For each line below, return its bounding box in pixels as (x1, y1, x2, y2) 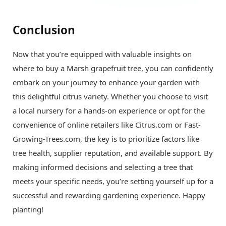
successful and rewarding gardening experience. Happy (13, 190, 205, 200)
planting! (13, 204, 43, 214)
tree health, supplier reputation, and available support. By (13, 147, 213, 158)
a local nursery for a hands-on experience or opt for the (13, 105, 205, 116)
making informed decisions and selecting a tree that (13, 161, 193, 172)
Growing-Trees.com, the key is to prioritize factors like (13, 133, 199, 144)
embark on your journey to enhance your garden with (13, 77, 200, 87)
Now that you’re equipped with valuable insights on (13, 48, 192, 59)
